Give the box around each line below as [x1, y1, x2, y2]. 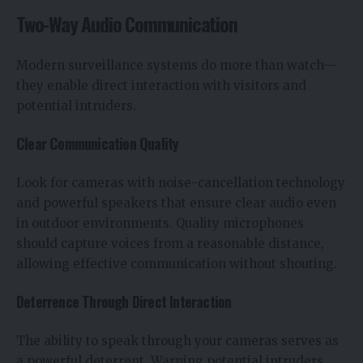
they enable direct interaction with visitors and [16, 77, 306, 93]
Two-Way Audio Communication [16, 9, 237, 39]
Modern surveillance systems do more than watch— [16, 57, 336, 73]
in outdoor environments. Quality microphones [16, 215, 304, 231]
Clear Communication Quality [16, 133, 179, 155]
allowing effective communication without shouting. [16, 255, 337, 271]
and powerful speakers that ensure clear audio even [16, 194, 336, 211]
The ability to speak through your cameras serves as [16, 332, 339, 348]
